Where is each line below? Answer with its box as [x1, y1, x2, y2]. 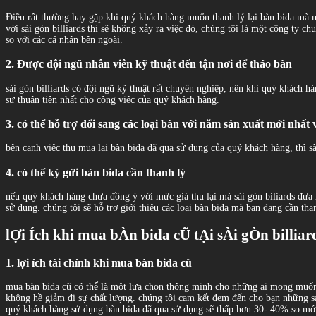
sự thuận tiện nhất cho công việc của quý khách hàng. [6, 94, 219, 105]
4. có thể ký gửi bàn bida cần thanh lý [6, 165, 186, 179]
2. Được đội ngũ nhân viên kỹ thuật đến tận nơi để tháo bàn [6, 57, 292, 71]
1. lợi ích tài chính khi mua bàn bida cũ [6, 256, 192, 270]
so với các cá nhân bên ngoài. [6, 34, 123, 45]
